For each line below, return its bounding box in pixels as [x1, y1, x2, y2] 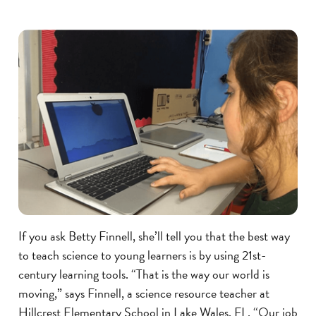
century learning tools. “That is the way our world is [18, 265, 269, 284]
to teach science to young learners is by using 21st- [18, 245, 266, 265]
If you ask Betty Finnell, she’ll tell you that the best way [18, 226, 290, 246]
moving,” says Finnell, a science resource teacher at [18, 284, 269, 303]
